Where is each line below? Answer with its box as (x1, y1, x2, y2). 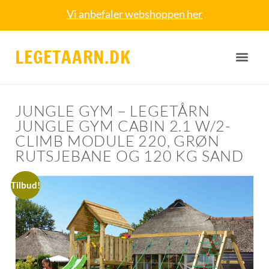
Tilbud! (10, 180, 40, 191)
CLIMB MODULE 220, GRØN (15, 131, 220, 151)
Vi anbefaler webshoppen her (67, 7, 202, 20)
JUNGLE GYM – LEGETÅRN (15, 101, 210, 121)
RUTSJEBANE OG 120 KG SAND (15, 147, 244, 166)
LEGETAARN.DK (15, 44, 131, 70)
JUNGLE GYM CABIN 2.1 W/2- (15, 116, 231, 136)
